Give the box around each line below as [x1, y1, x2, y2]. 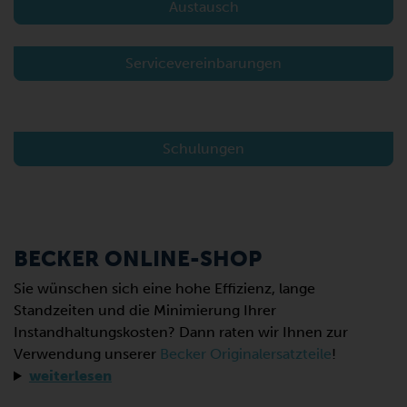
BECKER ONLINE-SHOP [14, 245, 262, 273]
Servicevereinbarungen [125, 55, 282, 73]
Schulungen [163, 140, 244, 158]
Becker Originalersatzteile [160, 345, 332, 363]
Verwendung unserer [14, 345, 160, 363]
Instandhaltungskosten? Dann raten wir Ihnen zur [14, 323, 348, 342]
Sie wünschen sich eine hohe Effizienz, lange [14, 280, 315, 298]
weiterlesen [28, 367, 112, 385]
